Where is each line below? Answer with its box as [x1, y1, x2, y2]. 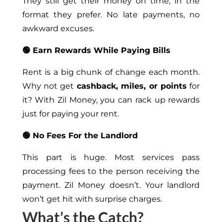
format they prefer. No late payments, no [22, 10, 200, 20]
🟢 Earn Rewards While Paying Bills [22, 46, 170, 55]
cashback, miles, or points [76, 81, 187, 91]
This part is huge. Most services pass [22, 153, 200, 163]
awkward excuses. [22, 24, 94, 34]
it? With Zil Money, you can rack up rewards [22, 95, 200, 105]
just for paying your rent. [22, 109, 119, 119]
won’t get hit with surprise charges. [22, 194, 162, 204]
